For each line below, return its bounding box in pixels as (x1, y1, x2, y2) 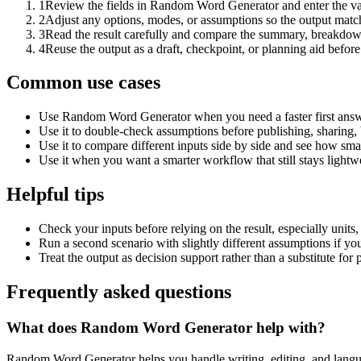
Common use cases (6, 72, 160, 93)
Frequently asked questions (6, 281, 231, 303)
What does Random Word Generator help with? (6, 318, 326, 336)
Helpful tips (6, 184, 104, 205)
